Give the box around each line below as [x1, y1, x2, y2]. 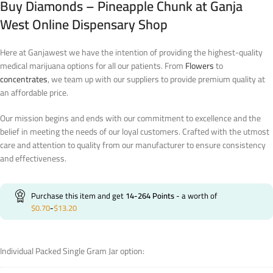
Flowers [185, 57, 214, 74]
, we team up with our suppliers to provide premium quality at [48, 71, 265, 87]
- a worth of [174, 188, 217, 203]
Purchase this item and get [31, 188, 126, 203]
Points [151, 188, 174, 203]
